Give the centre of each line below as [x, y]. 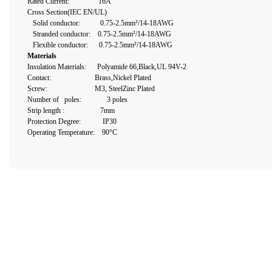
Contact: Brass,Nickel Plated [89, 77]
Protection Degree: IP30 [72, 121]
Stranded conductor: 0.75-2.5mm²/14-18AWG [99, 34]
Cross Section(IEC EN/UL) [67, 12]
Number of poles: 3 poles [77, 99]
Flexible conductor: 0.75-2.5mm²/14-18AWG [100, 45]
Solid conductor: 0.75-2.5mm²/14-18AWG [100, 23]
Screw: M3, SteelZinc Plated [91, 88]
